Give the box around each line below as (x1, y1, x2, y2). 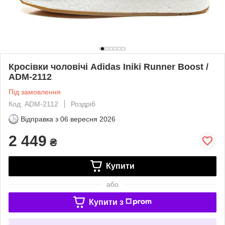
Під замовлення (9, 87, 61, 96)
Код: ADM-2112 (9, 99, 58, 108)
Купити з (88, 197, 124, 206)
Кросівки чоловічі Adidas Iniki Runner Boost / (9, 61, 208, 72)
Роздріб (71, 99, 95, 108)
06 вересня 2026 (60, 115, 116, 123)
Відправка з (21, 115, 58, 123)
